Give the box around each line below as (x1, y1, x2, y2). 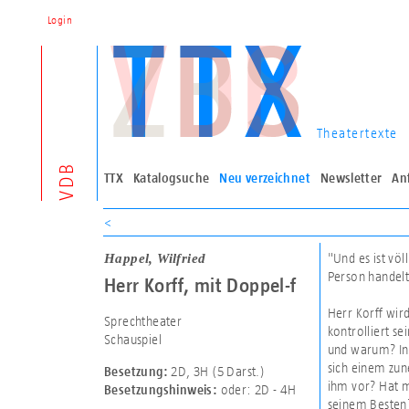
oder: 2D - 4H (220, 382, 297, 398)
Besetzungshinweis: (103, 383, 221, 398)
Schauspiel (103, 331, 162, 348)
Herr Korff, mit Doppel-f (103, 274, 297, 296)
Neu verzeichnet (219, 171, 310, 185)
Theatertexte (316, 125, 398, 141)
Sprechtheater (103, 313, 183, 330)
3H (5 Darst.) (193, 363, 266, 380)
